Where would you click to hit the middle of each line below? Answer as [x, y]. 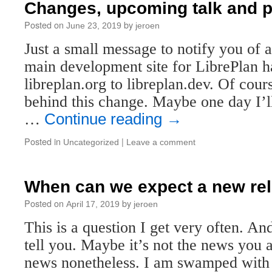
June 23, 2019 [94, 25]
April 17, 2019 [93, 204]
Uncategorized [91, 142]
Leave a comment [161, 142]
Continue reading [105, 119]
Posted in [42, 141]
